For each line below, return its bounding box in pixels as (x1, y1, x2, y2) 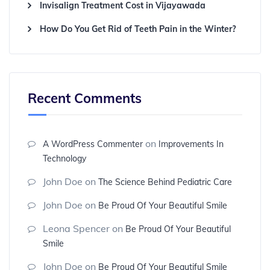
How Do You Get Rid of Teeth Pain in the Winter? (40, 24, 236, 35)
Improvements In (159, 139, 224, 150)
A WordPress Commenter (43, 139, 143, 150)
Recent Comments (28, 90, 142, 107)
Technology (43, 153, 86, 165)
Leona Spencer (43, 222, 110, 235)
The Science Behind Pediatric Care (98, 177, 232, 188)
